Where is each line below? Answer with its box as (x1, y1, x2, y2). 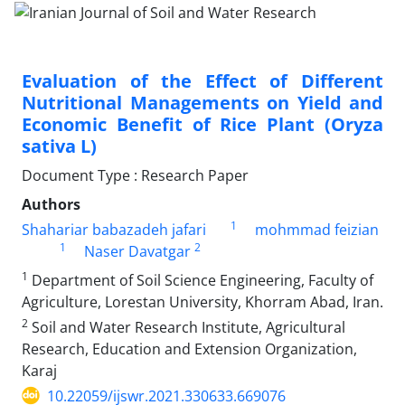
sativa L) (22, 133, 97, 158)
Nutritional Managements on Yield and (22, 89, 383, 115)
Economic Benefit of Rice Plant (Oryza (22, 111, 383, 137)
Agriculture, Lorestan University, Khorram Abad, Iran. (22, 291, 383, 312)
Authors (22, 193, 80, 214)
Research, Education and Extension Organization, (22, 338, 357, 359)
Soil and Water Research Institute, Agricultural (28, 316, 345, 337)
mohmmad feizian (254, 219, 379, 240)
